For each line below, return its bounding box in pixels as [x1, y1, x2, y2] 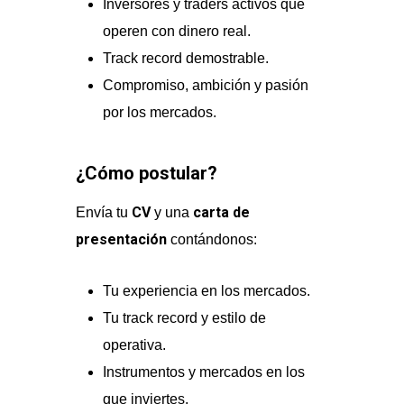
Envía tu [76, 205, 133, 220]
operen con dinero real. [103, 23, 252, 39]
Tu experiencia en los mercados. [103, 283, 311, 298]
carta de [193, 204, 251, 221]
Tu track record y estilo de [103, 310, 267, 326]
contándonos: [167, 232, 258, 247]
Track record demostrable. [103, 50, 270, 66]
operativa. [103, 337, 167, 353]
